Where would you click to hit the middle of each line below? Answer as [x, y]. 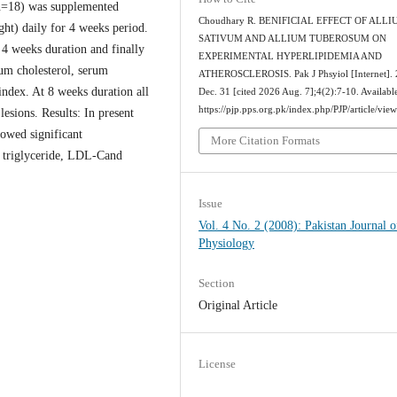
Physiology [227, 244]
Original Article [238, 306]
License [218, 364]
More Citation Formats [266, 141]
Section [217, 284]
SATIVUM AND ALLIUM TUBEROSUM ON [293, 38]
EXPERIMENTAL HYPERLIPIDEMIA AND [291, 56]
